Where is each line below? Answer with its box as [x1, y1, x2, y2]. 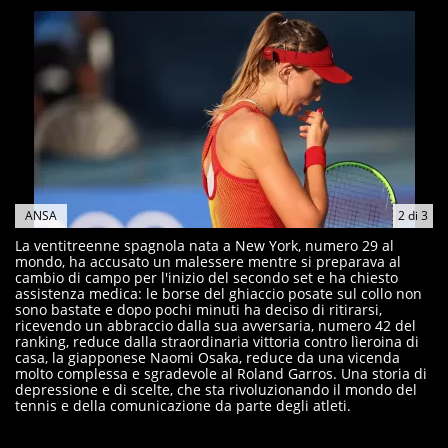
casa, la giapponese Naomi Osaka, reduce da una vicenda [15, 348, 400, 367]
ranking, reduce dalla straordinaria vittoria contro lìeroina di [15, 332, 419, 351]
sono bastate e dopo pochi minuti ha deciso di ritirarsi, [15, 300, 382, 319]
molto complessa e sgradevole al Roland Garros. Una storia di [15, 364, 427, 383]
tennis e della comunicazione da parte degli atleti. [15, 396, 351, 415]
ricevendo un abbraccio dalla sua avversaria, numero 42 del [15, 316, 416, 335]
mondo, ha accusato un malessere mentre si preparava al [15, 252, 401, 271]
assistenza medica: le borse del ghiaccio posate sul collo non [15, 284, 422, 303]
